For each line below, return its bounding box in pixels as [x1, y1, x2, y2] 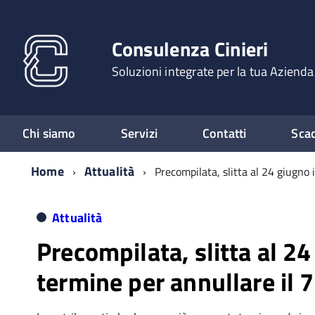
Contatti [202, 124, 247, 143]
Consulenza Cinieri [111, 34, 269, 64]
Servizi [120, 124, 157, 143]
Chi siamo [22, 124, 76, 143]
